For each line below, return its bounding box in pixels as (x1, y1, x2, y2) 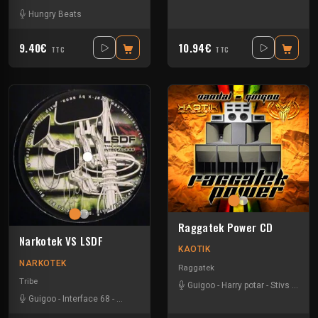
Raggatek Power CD (178, 219, 273, 235)
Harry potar (221, 280, 264, 290)
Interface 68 (62, 294, 110, 305)
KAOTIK (178, 244, 211, 255)
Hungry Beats (28, 9, 82, 19)
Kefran (116, 294, 142, 305)
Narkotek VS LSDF (19, 232, 103, 248)
